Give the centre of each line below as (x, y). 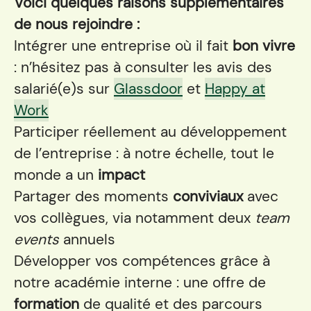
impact (121, 175)
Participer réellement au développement (150, 132)
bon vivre (264, 46)
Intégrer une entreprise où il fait (123, 46)
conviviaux (210, 196)
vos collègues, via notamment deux (134, 218)
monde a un (56, 175)
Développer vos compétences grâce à (142, 261)
